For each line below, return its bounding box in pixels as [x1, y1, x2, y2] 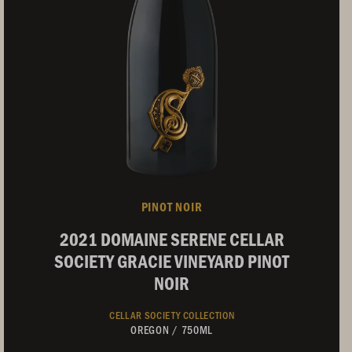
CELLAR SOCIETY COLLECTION [108, 307, 235, 321]
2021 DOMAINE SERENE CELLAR [59, 227, 284, 251]
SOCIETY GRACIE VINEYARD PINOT [54, 249, 290, 273]
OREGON [130, 321, 170, 337]
